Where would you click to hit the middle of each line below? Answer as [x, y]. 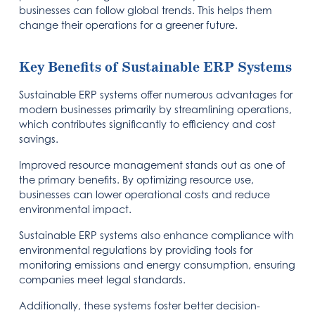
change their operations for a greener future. [129, 25]
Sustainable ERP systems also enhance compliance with [157, 235]
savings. [39, 139]
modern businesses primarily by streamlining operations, [156, 109]
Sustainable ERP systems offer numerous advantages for [156, 94]
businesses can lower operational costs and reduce [145, 194]
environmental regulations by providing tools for [136, 250]
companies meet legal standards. [103, 279]
